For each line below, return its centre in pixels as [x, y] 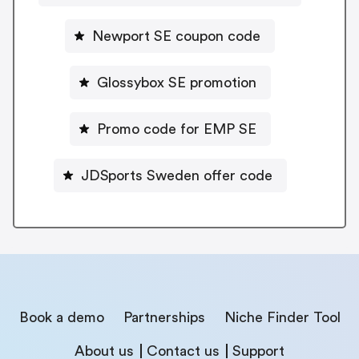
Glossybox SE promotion [176, 82]
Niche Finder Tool [282, 317]
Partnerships [164, 317]
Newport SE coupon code [176, 36]
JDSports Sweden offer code [176, 175]
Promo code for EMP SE [176, 129]
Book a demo [61, 317]
